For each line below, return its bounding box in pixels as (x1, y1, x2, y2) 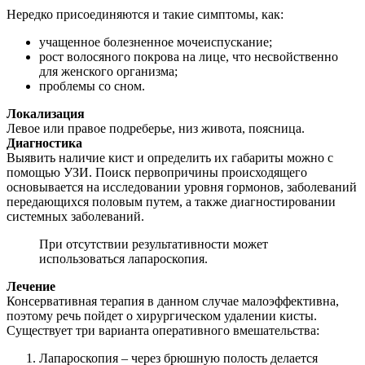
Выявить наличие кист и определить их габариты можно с (7, 150, 333, 165)
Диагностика (7, 135, 82, 150)
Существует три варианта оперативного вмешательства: (7, 323, 319, 337)
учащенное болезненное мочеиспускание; (39, 34, 272, 49)
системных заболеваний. (7, 209, 144, 223)
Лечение (7, 279, 55, 293)
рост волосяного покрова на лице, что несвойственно (39, 49, 338, 64)
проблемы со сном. (39, 78, 145, 93)
